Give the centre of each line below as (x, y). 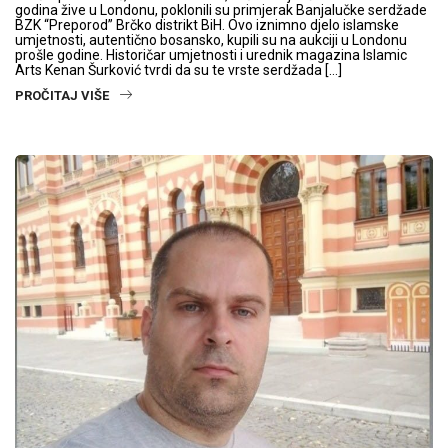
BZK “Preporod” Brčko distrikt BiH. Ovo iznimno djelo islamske (207, 25)
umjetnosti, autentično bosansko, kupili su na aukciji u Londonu (211, 40)
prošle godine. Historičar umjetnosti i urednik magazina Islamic (211, 55)
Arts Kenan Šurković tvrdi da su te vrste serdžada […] (178, 70)
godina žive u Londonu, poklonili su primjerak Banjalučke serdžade (221, 10)
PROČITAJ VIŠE (62, 96)
